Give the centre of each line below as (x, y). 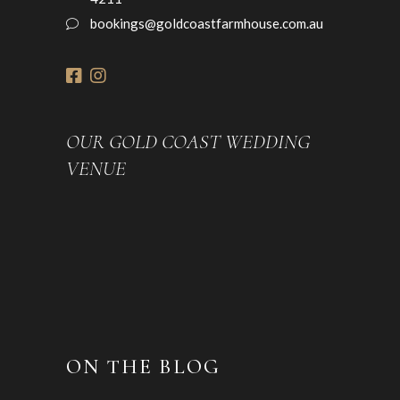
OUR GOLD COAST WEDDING (188, 142)
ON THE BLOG (143, 367)
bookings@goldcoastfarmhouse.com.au (207, 24)
